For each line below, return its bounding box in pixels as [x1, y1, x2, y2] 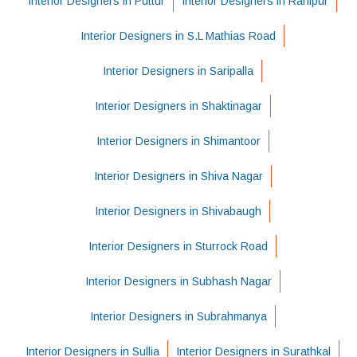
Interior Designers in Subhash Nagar [84, 274, 272, 288]
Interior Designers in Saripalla [103, 64, 253, 77]
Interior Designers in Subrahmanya [89, 309, 267, 323]
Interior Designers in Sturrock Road [88, 239, 268, 253]
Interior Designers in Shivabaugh [95, 204, 261, 218]
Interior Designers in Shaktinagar [94, 99, 262, 112]
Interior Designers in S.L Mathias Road [80, 29, 276, 42]
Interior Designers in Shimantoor [96, 134, 261, 147]
